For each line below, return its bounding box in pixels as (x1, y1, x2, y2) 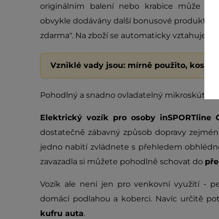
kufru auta (40, 208, 84, 218)
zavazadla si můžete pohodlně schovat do (40, 156, 205, 166)
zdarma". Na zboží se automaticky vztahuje (40, 30, 208, 40)
